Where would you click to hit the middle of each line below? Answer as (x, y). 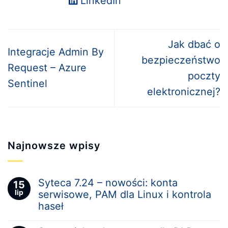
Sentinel (29, 84)
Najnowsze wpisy (54, 145)
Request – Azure (47, 68)
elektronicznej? (184, 91)
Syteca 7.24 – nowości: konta (108, 182)
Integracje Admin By (56, 52)
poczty (204, 76)
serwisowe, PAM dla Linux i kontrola (125, 194)
